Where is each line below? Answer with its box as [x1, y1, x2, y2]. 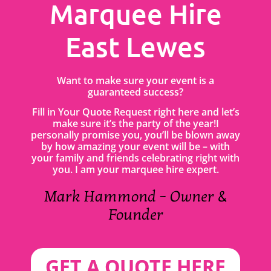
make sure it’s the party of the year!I [52, 116, 219, 130]
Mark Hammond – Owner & [44, 187, 227, 206]
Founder [108, 205, 163, 224]
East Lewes [65, 29, 206, 64]
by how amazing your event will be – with [41, 139, 230, 153]
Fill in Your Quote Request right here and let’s [31, 105, 240, 119]
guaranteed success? [88, 85, 183, 99]
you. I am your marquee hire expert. [52, 162, 219, 176]
